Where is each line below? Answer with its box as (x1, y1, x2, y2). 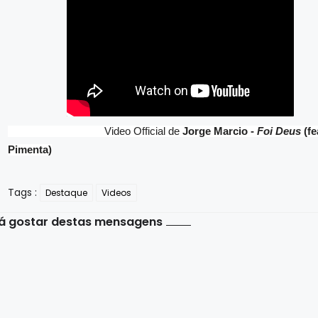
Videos (102, 187, 132, 199)
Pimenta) (8, 144, 53, 155)
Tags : (8, 185, 38, 199)
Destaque (45, 187, 88, 199)
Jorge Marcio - (182, 126, 258, 137)
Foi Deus (257, 126, 302, 137)
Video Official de (8, 126, 183, 137)
